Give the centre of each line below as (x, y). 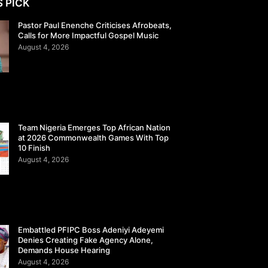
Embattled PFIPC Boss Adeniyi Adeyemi (91, 230)
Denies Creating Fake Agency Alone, (86, 240)
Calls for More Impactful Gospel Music (89, 36)
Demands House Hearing (64, 250)
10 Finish (34, 148)
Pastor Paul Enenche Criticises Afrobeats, (95, 25)
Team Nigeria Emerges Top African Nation (95, 128)
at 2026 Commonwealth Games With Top (94, 138)
